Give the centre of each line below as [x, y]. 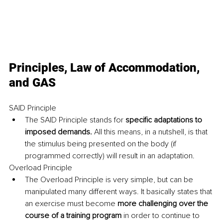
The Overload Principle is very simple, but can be [110, 179]
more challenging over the [164, 203]
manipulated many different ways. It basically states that [119, 191]
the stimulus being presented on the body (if [102, 144]
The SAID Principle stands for [74, 120]
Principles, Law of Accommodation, [106, 67]
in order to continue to [162, 215]
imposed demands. [59, 132]
